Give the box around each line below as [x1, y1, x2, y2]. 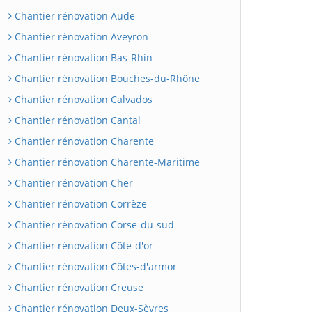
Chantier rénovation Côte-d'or [12, 238, 153, 252]
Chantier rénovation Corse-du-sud [12, 217, 174, 231]
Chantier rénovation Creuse [12, 280, 143, 294]
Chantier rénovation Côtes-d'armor [12, 259, 177, 273]
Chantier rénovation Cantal [12, 113, 141, 127]
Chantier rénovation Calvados [12, 92, 153, 106]
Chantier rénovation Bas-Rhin [12, 50, 153, 64]
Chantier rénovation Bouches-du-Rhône [12, 71, 200, 85]
